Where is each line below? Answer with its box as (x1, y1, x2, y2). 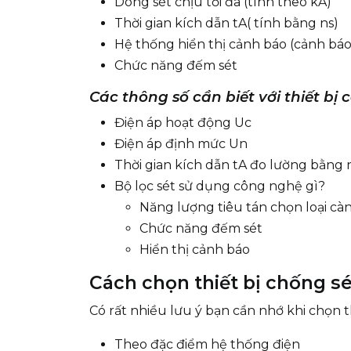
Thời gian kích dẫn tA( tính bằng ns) (114, 16, 338, 31)
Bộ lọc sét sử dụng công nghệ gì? (114, 179, 325, 194)
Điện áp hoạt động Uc (114, 115, 251, 130)
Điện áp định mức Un (114, 136, 248, 151)
